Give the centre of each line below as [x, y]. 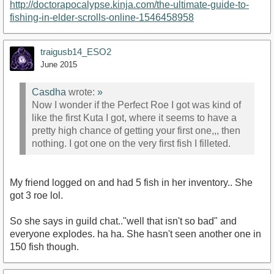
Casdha [49, 92]
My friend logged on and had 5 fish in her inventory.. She [131, 183]
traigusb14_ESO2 [76, 52]
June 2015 [59, 65]
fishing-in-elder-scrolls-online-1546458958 [102, 18]
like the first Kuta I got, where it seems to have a [134, 117]
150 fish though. [44, 247]
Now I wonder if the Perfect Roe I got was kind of [136, 105]
